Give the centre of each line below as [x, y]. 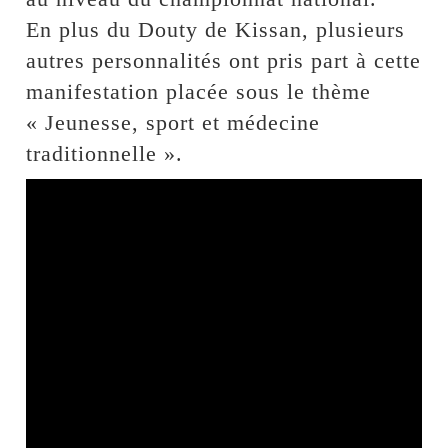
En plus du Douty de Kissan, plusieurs [216, 30]
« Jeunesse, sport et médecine [173, 123]
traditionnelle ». [105, 154]
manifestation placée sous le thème [199, 92]
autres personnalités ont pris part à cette [224, 61]
